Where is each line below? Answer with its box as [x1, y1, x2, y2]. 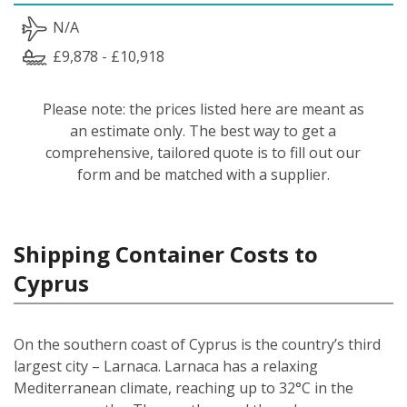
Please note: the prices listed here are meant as [42, 98, 364, 119]
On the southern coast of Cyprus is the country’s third [14, 333, 381, 354]
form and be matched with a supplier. [76, 164, 330, 184]
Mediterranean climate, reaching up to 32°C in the [14, 377, 353, 398]
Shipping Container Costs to [14, 238, 318, 269]
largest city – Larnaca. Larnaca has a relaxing [14, 355, 318, 376]
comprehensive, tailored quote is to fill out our [45, 142, 362, 163]
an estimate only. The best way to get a [70, 120, 337, 141]
